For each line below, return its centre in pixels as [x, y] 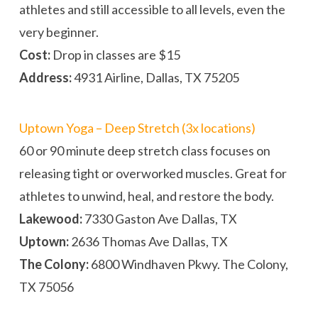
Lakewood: [50, 218]
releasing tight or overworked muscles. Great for [153, 173]
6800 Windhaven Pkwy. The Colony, [188, 264]
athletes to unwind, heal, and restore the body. [146, 196]
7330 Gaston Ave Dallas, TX [159, 218]
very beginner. [59, 32]
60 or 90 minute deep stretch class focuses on [144, 150]
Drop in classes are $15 [115, 55]
